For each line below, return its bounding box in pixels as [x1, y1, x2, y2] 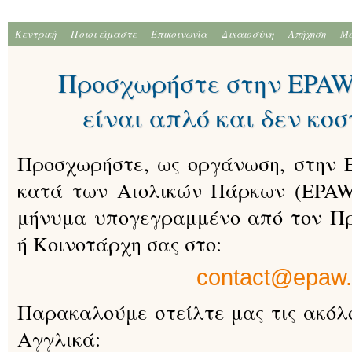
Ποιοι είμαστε [71, 27, 137, 41]
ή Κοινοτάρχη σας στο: [17, 230, 222, 257]
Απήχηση [288, 27, 326, 41]
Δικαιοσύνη [222, 27, 274, 41]
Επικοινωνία [151, 27, 207, 41]
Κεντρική [15, 27, 57, 41]
